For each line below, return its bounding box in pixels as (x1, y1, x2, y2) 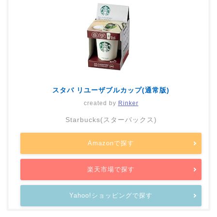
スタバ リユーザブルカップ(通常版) (52, 86, 170, 94)
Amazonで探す (88, 139, 134, 147)
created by (83, 99, 118, 107)
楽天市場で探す (87, 165, 135, 173)
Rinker (118, 99, 139, 107)
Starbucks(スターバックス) (65, 115, 157, 124)
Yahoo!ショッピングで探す (69, 191, 153, 199)
